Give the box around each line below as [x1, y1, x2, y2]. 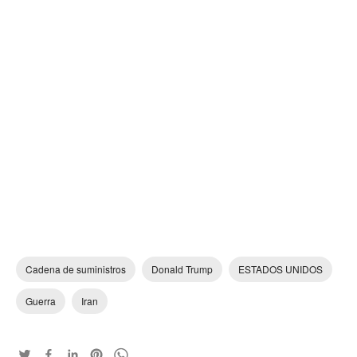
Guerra [25, 294, 56, 308]
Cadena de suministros [25, 262, 126, 276]
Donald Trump [151, 262, 213, 276]
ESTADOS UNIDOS [238, 262, 323, 276]
